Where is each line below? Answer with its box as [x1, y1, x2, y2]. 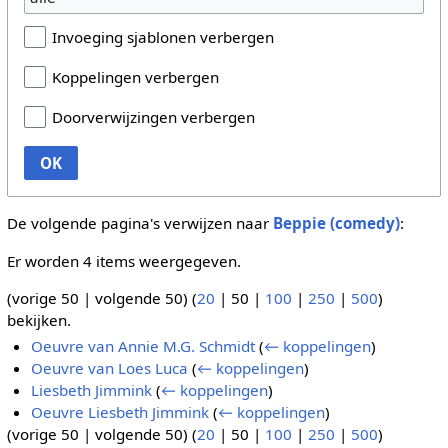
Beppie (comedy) [272, 213, 400, 234]
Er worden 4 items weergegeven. [6, 250, 241, 271]
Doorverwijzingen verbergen [51, 107, 255, 128]
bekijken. [6, 309, 71, 330]
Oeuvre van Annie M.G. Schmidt [31, 336, 256, 357]
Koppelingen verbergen [51, 67, 219, 88]
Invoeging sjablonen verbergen [51, 27, 274, 48]
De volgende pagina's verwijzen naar [6, 213, 273, 234]
